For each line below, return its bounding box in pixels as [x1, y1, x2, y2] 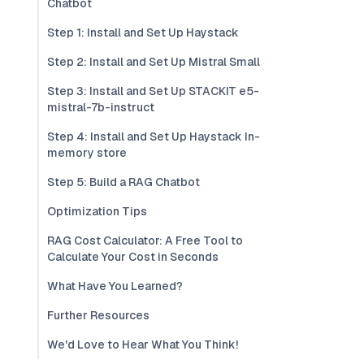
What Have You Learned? [47, 279, 183, 293]
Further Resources [47, 308, 149, 323]
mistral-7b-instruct [47, 100, 154, 115]
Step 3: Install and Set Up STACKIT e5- [47, 84, 259, 98]
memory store [47, 145, 127, 160]
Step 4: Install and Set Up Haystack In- [47, 129, 260, 144]
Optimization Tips [47, 204, 147, 219]
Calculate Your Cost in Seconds [47, 249, 219, 264]
